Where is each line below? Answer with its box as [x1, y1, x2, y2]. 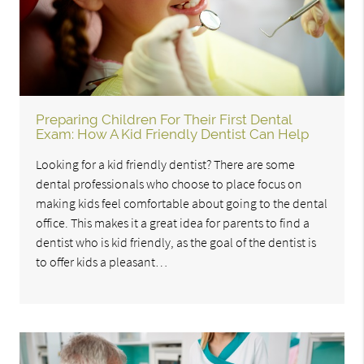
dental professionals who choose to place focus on [36, 175, 303, 193]
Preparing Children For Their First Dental [36, 111, 292, 128]
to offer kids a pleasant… [36, 253, 168, 271]
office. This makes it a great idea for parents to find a [36, 214, 310, 232]
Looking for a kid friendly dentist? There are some [36, 156, 296, 173]
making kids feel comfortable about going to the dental [36, 195, 328, 212]
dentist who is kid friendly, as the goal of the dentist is [36, 234, 317, 251]
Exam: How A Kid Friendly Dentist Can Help [36, 126, 310, 143]
